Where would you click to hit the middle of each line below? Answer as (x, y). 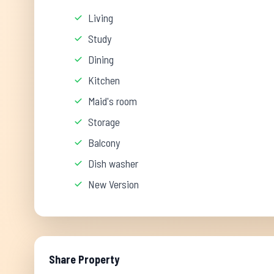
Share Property (84, 259)
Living (101, 18)
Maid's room (113, 101)
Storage (104, 122)
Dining (101, 59)
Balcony (104, 143)
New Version (113, 184)
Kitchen (104, 80)
